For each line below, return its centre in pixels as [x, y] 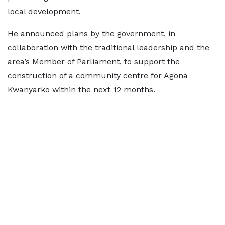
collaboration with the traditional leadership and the [108, 48]
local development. [44, 12]
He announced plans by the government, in [91, 34]
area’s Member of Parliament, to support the [94, 62]
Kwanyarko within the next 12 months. [81, 90]
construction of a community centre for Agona [98, 76]
